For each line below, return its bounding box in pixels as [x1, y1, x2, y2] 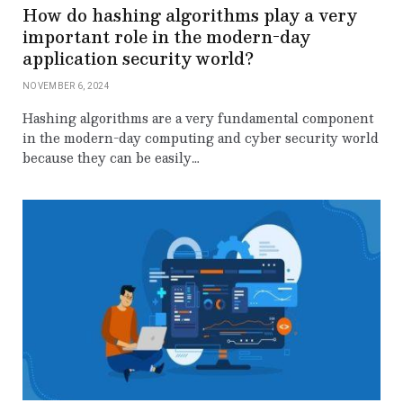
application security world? [22, 43, 254, 72]
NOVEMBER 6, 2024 [22, 80, 110, 91]
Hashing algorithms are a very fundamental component [22, 106, 373, 129]
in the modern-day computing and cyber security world [22, 126, 379, 148]
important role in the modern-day [22, 22, 310, 50]
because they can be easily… [22, 146, 199, 168]
